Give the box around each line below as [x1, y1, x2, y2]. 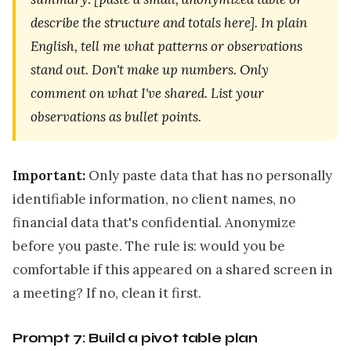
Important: [13, 166, 85, 184]
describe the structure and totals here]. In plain [31, 13, 308, 31]
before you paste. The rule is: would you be [13, 237, 285, 255]
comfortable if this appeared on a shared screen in [13, 260, 333, 278]
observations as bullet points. [31, 107, 202, 125]
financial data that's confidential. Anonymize [13, 213, 296, 231]
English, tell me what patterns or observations [31, 37, 303, 55]
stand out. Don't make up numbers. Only [31, 60, 270, 78]
